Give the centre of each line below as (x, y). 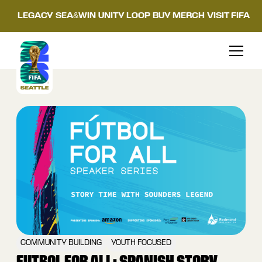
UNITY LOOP (124, 16)
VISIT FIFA (228, 16)
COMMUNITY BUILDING (61, 243)
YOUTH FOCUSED (142, 243)
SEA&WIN (75, 16)
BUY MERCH (178, 16)
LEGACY (35, 16)
